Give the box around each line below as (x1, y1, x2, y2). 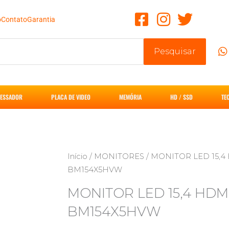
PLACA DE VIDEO (51, 93, 90, 101)
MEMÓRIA (119, 93, 142, 101)
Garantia (27, 15, 56, 24)
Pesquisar (154, 47, 196, 56)
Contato (1, 15, 28, 24)
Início (67, 152, 87, 161)
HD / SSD (170, 93, 193, 101)
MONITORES (94, 152, 144, 161)
